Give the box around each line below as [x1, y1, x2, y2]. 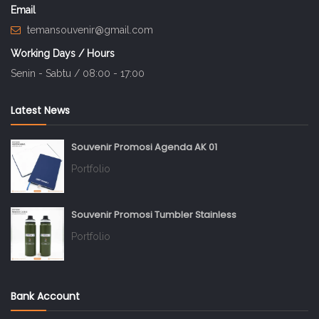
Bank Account [11, 289, 80, 304]
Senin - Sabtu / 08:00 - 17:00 [11, 68, 145, 80]
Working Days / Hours [11, 48, 115, 60]
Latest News [11, 103, 70, 118]
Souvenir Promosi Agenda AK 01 [71, 140, 217, 155]
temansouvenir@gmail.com [27, 24, 153, 36]
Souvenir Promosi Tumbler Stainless [71, 208, 236, 222]
